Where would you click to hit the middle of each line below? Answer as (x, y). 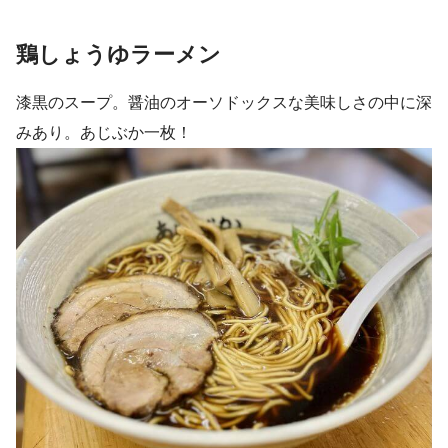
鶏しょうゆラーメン (118, 55)
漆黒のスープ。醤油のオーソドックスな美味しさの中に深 (224, 102)
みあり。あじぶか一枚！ (104, 132)
